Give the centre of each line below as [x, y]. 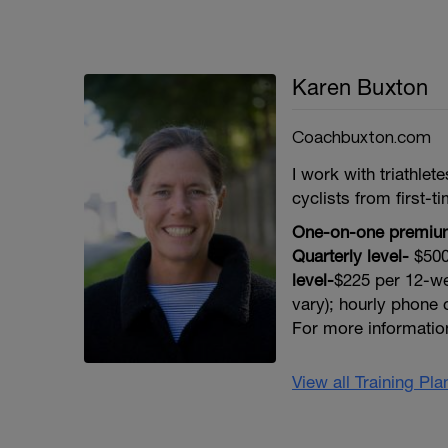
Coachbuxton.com [361, 136]
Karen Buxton [360, 87]
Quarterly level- [350, 256]
